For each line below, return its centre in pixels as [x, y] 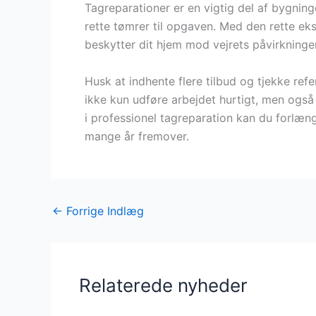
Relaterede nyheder [163, 285]
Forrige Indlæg [103, 211]
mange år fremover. [137, 136]
